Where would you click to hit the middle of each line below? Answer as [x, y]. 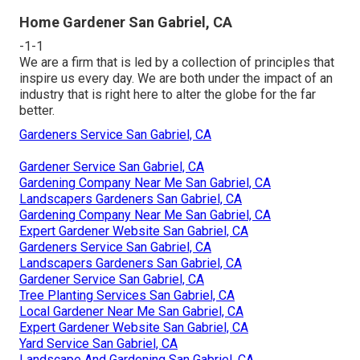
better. [37, 110]
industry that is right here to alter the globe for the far [168, 94]
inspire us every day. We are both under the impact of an [176, 78]
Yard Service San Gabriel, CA [98, 343]
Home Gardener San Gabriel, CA [126, 22]
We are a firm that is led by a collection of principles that [177, 62]
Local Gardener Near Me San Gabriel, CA [131, 311]
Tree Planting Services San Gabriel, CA [127, 295]
